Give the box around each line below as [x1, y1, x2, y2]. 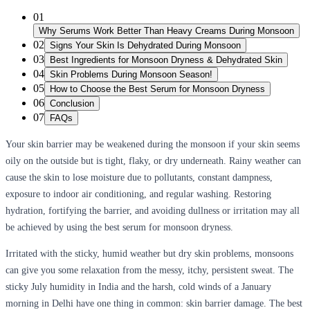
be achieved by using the [6, 222, 104, 233]
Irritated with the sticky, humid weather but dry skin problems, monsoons [6, 248, 293, 259]
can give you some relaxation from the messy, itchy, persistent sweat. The [6, 265, 293, 276]
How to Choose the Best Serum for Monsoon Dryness [50, 84, 265, 95]
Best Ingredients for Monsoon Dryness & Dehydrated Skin [50, 55, 282, 66]
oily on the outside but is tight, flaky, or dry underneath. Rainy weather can [6, 156, 301, 167]
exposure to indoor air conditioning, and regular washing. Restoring [6, 189, 271, 200]
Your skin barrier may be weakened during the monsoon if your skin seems [6, 139, 300, 150]
